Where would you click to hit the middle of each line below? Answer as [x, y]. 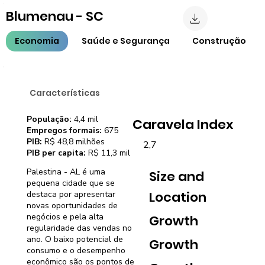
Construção [219, 41]
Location [178, 197]
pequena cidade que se [71, 183]
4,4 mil [85, 119]
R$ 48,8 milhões [73, 142]
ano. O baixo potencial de [75, 239]
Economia [37, 41]
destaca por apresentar [71, 194]
